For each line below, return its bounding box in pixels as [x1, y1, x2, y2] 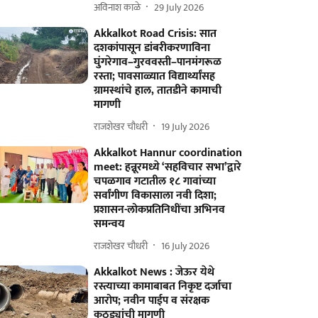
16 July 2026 [161, 237, 210, 254]
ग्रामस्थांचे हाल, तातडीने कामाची [94, 81, 222, 100]
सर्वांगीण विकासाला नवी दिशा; [94, 186, 217, 205]
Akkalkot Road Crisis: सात [94, 24, 217, 43]
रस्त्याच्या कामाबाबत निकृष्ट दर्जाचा [94, 277, 232, 296]
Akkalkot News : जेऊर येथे [94, 263, 215, 282]
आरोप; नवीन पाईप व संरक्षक [94, 291, 210, 310]
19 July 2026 [161, 118, 210, 135]
